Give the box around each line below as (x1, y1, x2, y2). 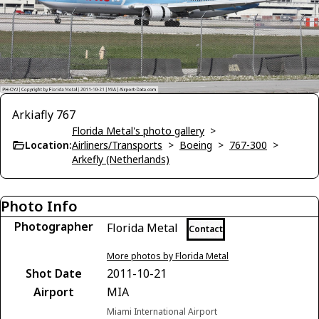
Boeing (179, 137, 212, 152)
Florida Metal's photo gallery (72, 123, 204, 137)
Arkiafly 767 (12, 106, 75, 122)
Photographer (14, 218, 93, 234)
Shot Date (25, 265, 82, 281)
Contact (189, 222, 223, 235)
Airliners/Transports (72, 137, 162, 152)
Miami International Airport (107, 305, 217, 318)
